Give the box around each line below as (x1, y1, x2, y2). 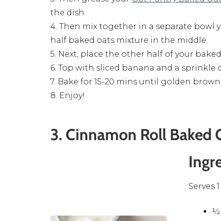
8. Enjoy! (50, 90, 85, 100)
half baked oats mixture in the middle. (50, 35, 208, 45)
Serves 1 (188, 182, 220, 191)
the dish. (50, 7, 86, 17)
